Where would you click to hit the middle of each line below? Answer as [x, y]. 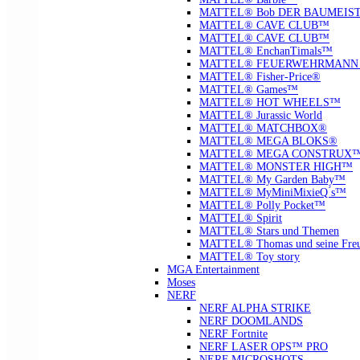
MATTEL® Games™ [249, 89]
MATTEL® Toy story [250, 256]
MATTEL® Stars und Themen [269, 231]
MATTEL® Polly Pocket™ [262, 205]
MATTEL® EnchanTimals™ [266, 51]
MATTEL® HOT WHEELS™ [270, 102]
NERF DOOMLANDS [251, 321]
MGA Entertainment [213, 269]
